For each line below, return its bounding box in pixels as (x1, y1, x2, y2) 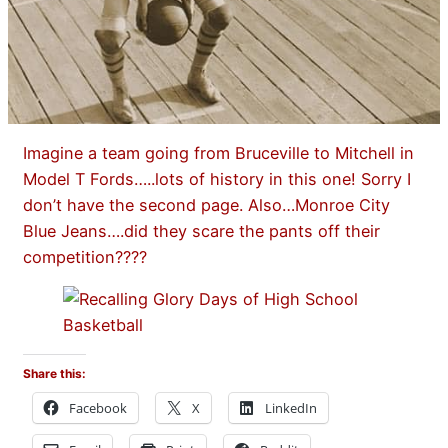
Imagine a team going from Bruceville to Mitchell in (23, 142, 414, 163)
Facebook (69, 399, 127, 418)
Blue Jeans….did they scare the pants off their (23, 220, 380, 241)
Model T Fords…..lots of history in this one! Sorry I (23, 168, 411, 189)
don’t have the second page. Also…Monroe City (23, 194, 390, 215)
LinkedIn (265, 399, 317, 418)
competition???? (23, 246, 147, 267)
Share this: (23, 366, 86, 382)
